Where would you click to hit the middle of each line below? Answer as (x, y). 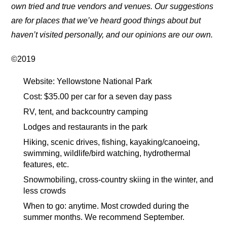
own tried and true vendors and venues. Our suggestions (112, 7)
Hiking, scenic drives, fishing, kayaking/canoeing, (112, 142)
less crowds (45, 191)
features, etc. (46, 164)
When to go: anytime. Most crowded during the (106, 206)
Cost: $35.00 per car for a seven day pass (98, 96)
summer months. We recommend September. (104, 217)
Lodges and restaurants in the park (86, 127)
